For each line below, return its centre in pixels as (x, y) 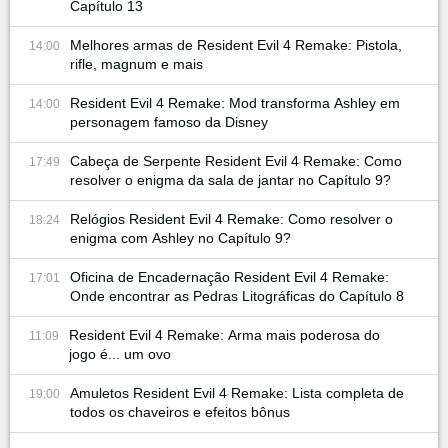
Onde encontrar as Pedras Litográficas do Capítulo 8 (237, 295)
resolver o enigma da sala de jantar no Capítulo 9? (230, 179)
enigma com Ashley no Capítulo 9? (180, 237)
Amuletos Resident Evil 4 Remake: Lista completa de (237, 392)
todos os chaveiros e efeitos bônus (180, 411)
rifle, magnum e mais (136, 63)
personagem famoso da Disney (169, 121)
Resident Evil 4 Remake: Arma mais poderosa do (224, 334)
